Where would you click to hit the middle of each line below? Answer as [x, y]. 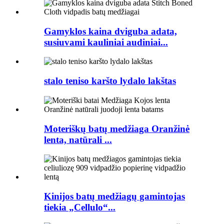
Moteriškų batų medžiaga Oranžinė [117, 128]
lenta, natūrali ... [78, 139]
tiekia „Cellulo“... [80, 207]
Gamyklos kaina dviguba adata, [110, 31]
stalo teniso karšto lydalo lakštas [110, 81]
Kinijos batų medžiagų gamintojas [114, 196]
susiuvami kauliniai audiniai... [106, 42]
